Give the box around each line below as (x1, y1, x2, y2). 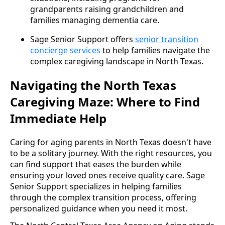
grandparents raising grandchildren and (30, 3, 184, 15)
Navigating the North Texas (10, 76, 176, 93)
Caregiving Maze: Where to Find (10, 93, 200, 110)
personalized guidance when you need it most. (10, 202, 187, 214)
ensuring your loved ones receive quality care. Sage (10, 169, 205, 181)
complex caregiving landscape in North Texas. (30, 55, 203, 67)
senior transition (133, 33, 198, 45)
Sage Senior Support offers (30, 33, 133, 45)
